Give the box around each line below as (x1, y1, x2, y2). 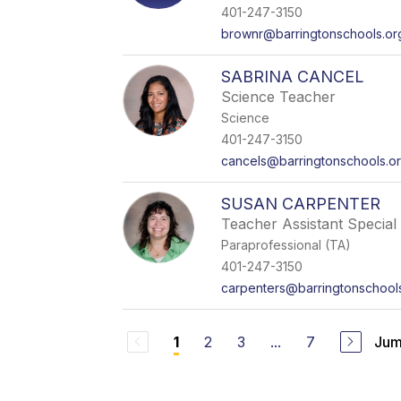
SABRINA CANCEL (221, 67, 365, 86)
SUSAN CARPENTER (221, 194, 381, 213)
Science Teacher (221, 88, 337, 106)
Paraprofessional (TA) (221, 237, 352, 252)
